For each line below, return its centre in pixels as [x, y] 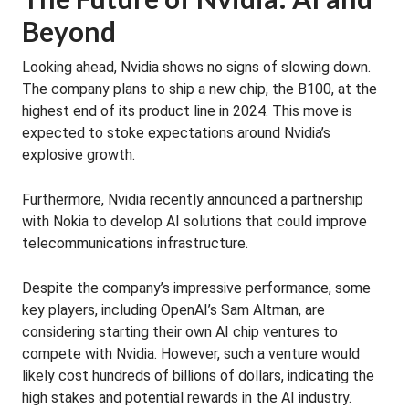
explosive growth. [79, 155]
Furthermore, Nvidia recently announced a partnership [193, 199]
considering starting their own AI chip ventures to [180, 332]
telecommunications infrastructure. [135, 243]
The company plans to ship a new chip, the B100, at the [199, 89]
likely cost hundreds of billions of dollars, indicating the [198, 376]
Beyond [69, 31]
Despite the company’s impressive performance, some [196, 288]
